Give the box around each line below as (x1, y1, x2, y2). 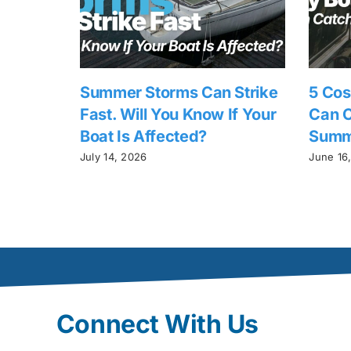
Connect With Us (56, 308, 259, 339)
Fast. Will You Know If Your (79, 105, 277, 125)
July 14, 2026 (79, 150, 147, 163)
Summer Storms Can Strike (79, 83, 278, 103)
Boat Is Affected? (79, 127, 207, 147)
